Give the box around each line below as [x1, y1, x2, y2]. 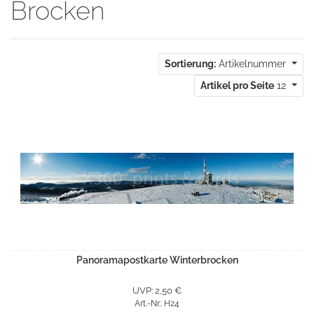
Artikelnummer [216, 57, 289, 69]
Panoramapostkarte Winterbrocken [76, 254, 238, 266]
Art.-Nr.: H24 [135, 298, 179, 308]
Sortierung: [165, 57, 217, 69]
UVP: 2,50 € [132, 285, 182, 296]
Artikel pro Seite [200, 79, 275, 91]
